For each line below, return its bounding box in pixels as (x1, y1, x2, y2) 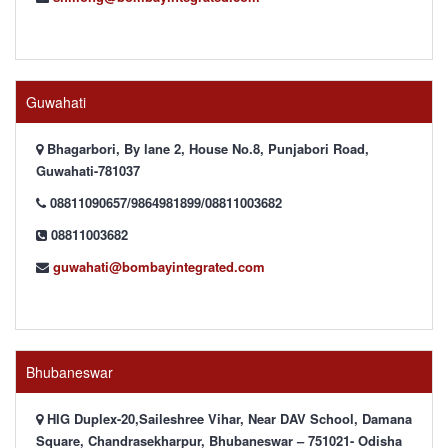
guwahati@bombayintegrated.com (53, 257, 265, 276)
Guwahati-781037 (36, 161, 140, 180)
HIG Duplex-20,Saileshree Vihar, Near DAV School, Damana (43, 409, 412, 428)
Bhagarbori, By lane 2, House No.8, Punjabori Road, (43, 139, 369, 158)
